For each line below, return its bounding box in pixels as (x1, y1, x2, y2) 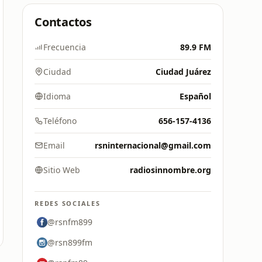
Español (180, 91, 211, 102)
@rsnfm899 (47, 216, 92, 227)
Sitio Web (43, 164, 80, 175)
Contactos (35, 14, 92, 30)
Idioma (43, 91, 71, 102)
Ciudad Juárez (156, 66, 211, 77)
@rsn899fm (47, 237, 92, 248)
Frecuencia (43, 42, 86, 53)
